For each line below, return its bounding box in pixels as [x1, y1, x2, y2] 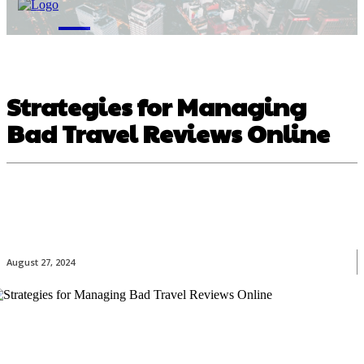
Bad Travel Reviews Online [6, 116, 330, 149]
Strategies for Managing [6, 89, 306, 123]
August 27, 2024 [6, 256, 75, 269]
